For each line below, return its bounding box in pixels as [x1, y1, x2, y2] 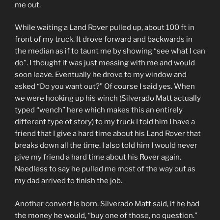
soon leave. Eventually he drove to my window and [15, 70, 187, 80]
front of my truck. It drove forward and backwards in [15, 35, 192, 44]
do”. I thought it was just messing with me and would [15, 58, 195, 68]
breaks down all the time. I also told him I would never [15, 141, 197, 150]
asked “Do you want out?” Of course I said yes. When [15, 82, 195, 91]
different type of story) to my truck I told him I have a [15, 117, 195, 127]
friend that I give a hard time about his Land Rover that [15, 129, 201, 138]
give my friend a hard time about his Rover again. [15, 153, 181, 162]
